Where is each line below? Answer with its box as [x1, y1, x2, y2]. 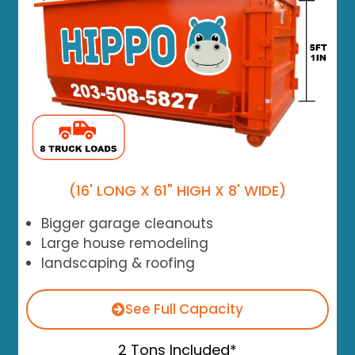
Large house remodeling [41, 233, 208, 253]
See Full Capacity [125, 299, 243, 319]
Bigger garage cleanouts [41, 213, 213, 233]
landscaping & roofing [41, 253, 195, 273]
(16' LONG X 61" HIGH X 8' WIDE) [69, 180, 286, 200]
